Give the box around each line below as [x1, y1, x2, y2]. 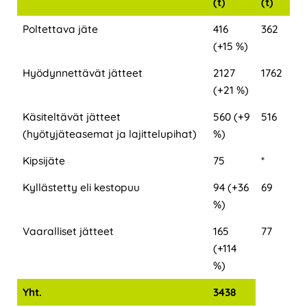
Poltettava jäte [22, 21, 98, 36]
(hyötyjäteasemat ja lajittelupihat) [22, 126, 197, 140]
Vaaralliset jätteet [22, 223, 114, 238]
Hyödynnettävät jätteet [22, 65, 143, 79]
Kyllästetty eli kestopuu [22, 180, 140, 194]
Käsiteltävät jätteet [22, 109, 121, 123]
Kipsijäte [22, 153, 65, 167]
